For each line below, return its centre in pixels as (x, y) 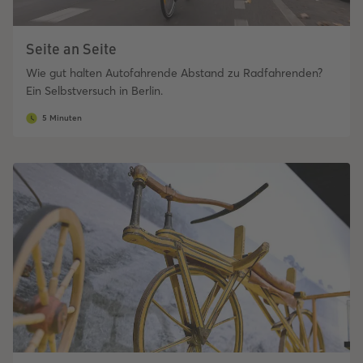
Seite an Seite (71, 49)
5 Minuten (62, 118)
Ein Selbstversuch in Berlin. (94, 91)
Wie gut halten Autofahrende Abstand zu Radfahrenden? (174, 73)
